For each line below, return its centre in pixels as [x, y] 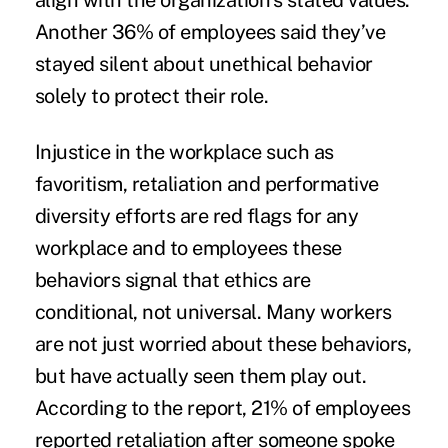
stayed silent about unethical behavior [203, 64]
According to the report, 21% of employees [222, 408]
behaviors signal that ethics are [172, 280]
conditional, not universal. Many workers [213, 312]
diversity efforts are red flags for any [196, 216]
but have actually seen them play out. [200, 376]
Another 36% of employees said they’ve [210, 32]
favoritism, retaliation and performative [206, 184]
